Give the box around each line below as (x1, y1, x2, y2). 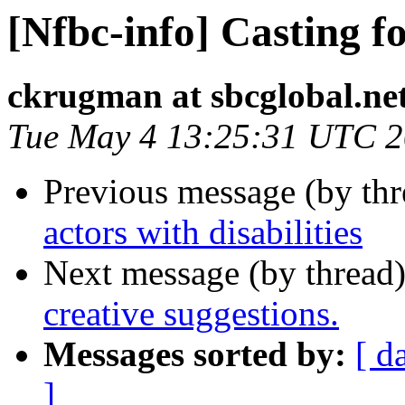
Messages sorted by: (43, 334, 346, 374)
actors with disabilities (43, 212, 363, 252)
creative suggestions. (43, 294, 339, 334)
